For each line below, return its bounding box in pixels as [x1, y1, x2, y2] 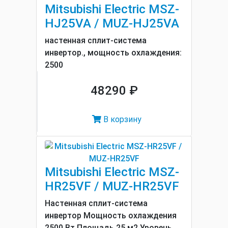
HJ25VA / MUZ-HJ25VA [45, 16, 179, 31]
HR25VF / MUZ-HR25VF [45, 179, 179, 193]
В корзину [101, 115, 141, 124]
